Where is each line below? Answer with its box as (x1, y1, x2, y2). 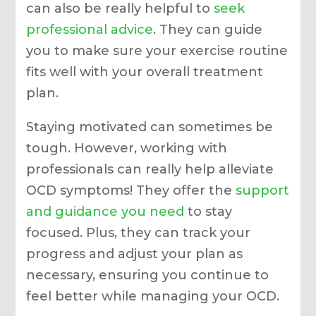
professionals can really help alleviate (26, 161, 274, 177)
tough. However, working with (26, 140, 228, 156)
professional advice (26, 21, 154, 37)
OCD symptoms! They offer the (26, 182, 236, 198)
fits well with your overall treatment (26, 63, 264, 80)
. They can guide (153, 21, 263, 37)
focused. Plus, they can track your (26, 224, 251, 241)
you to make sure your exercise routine (26, 42, 288, 59)
